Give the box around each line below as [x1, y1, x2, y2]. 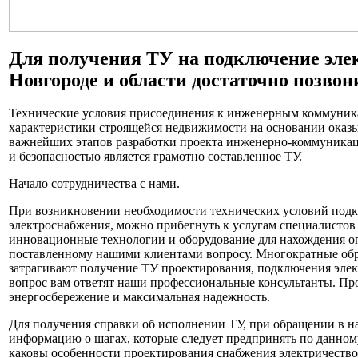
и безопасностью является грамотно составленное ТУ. [9, 149, 302, 164]
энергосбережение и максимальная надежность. [9, 290, 270, 304]
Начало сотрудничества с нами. [9, 177, 180, 191]
